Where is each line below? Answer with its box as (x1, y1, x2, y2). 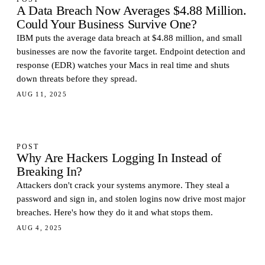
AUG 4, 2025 (17, 224, 63, 231)
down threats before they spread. (17, 74, 137, 83)
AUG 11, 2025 (17, 91, 67, 98)
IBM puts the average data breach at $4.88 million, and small (17, 33, 242, 43)
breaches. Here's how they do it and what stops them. (17, 208, 213, 217)
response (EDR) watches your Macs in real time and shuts (17, 60, 230, 70)
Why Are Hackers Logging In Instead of (17, 151, 222, 165)
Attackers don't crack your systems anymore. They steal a (17, 180, 230, 190)
